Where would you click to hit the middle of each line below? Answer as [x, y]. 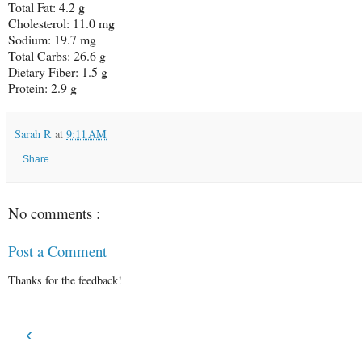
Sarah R [35, 134]
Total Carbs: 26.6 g [57, 56]
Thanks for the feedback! [65, 280]
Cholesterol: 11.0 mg [61, 23]
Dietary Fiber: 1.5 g [58, 72]
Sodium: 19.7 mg [52, 40]
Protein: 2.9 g [42, 88]
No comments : [54, 213]
